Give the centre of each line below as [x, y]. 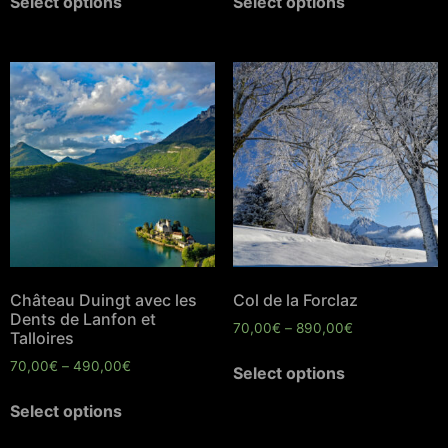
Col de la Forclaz [295, 300]
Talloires [42, 338]
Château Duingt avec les [103, 300]
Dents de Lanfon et [83, 319]
